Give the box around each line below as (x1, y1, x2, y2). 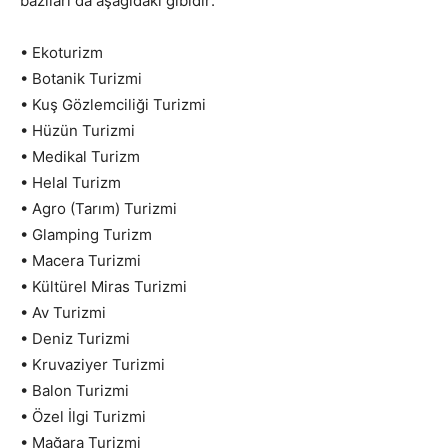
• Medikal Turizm (20, 146, 140, 166)
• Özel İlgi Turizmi (20, 406, 146, 426)
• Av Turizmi (20, 302, 106, 322)
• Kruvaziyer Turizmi (20, 354, 165, 374)
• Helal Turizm (20, 172, 121, 192)
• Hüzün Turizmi (20, 120, 135, 140)
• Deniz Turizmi (20, 328, 130, 348)
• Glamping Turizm (20, 224, 152, 244)
